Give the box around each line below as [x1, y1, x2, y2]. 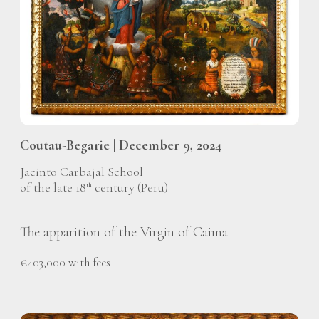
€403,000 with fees [20, 255, 110, 271]
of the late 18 [20, 179, 86, 196]
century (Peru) [92, 179, 168, 196]
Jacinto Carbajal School [20, 164, 143, 180]
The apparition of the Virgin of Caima [20, 224, 228, 241]
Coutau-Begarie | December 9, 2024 [20, 136, 221, 154]
